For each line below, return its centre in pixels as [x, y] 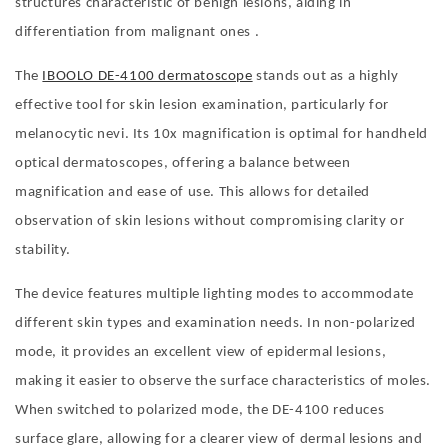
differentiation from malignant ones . [137, 33]
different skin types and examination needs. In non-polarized [216, 324]
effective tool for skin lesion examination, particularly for [202, 106]
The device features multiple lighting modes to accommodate [214, 295]
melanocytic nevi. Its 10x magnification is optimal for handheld [221, 135]
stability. [43, 251]
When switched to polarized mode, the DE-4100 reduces [200, 411]
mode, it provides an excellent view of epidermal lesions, [201, 353]
